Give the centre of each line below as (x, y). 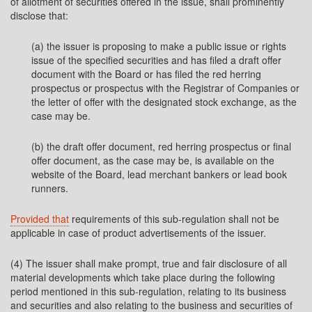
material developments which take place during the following (143, 277)
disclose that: (39, 15)
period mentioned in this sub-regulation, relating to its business (148, 291)
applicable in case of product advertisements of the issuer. (138, 233)
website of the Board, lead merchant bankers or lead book (159, 174)
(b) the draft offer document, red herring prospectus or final (161, 146)
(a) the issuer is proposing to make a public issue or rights (159, 46)
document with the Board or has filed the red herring (146, 74)
